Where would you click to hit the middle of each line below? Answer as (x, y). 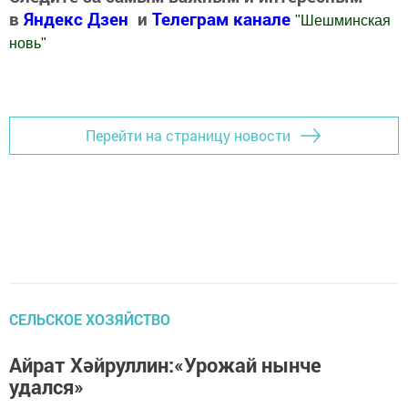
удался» (46, 386)
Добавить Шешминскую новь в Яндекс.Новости (173, 79)
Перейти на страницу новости (188, 136)
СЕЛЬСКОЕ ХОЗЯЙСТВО (90, 319)
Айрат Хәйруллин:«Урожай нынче (165, 364)
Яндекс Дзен (76, 19)
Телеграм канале (224, 19)
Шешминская (346, 21)
